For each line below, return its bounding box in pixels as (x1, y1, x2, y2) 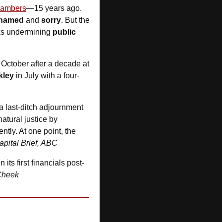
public (53, 27, 76, 36)
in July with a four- (14, 71, 79, 80)
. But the (61, 15, 90, 24)
